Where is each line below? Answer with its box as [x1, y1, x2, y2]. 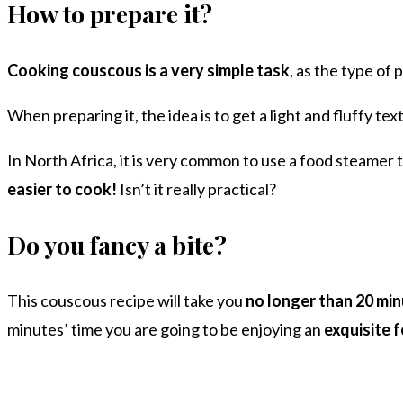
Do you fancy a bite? [7, 228, 227, 261]
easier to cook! [7, 178, 120, 199]
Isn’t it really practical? [120, 178, 276, 199]
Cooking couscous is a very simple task [7, 59, 290, 80]
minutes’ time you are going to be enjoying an [7, 319, 324, 340]
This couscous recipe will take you [7, 291, 246, 311]
